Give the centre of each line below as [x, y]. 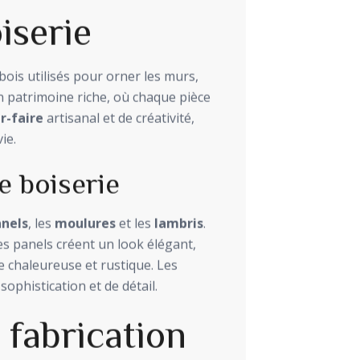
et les [135, 223]
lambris [179, 223]
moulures [85, 223]
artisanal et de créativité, [119, 118]
